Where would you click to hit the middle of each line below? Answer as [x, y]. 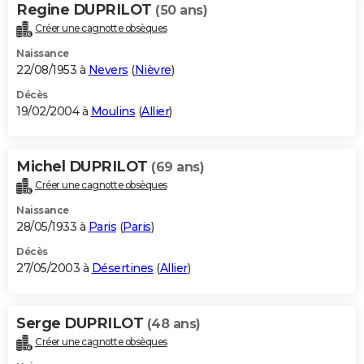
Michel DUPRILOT [84, 167]
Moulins [113, 112]
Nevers [108, 70]
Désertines [122, 268]
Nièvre [153, 70]
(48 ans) [173, 323]
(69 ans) [178, 167]
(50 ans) [181, 11]
